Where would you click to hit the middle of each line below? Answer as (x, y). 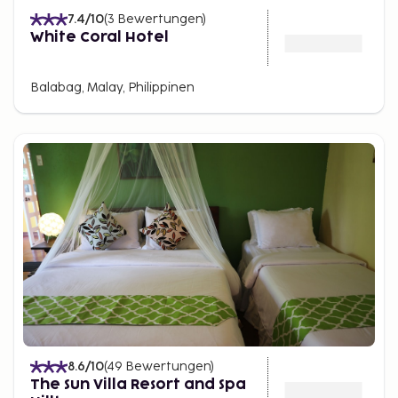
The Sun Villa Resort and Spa (138, 385)
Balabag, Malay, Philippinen (112, 88)
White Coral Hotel (99, 37)
